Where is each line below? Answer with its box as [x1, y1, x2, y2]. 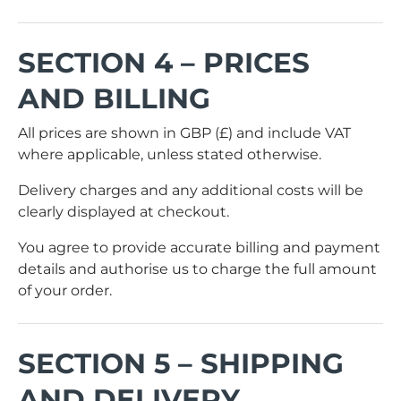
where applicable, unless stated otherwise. [18, 145, 321, 163]
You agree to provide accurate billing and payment [18, 238, 380, 256]
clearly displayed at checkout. [18, 202, 229, 220]
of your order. [18, 281, 112, 299]
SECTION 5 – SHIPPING [18, 346, 344, 380]
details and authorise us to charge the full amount [18, 260, 377, 277]
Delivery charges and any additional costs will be [18, 181, 363, 199]
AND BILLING [18, 81, 210, 116]
